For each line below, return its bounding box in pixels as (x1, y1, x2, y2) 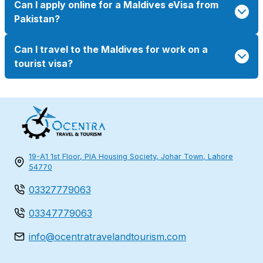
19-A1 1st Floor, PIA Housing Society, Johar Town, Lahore (29, 152, 233, 161)
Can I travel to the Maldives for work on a (14, 43, 208, 55)
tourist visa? (14, 57, 73, 69)
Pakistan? (14, 12, 60, 25)
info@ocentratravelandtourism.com (29, 231, 186, 243)
